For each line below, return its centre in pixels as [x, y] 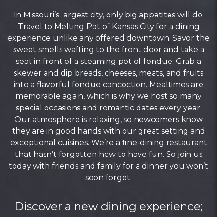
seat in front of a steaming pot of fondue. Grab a [108, 61]
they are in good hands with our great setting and [108, 131]
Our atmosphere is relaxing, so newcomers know [108, 119]
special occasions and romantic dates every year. [108, 108]
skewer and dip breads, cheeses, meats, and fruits [108, 73]
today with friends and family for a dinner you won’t [108, 166]
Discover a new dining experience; [108, 206]
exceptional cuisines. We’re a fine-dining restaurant [108, 143]
